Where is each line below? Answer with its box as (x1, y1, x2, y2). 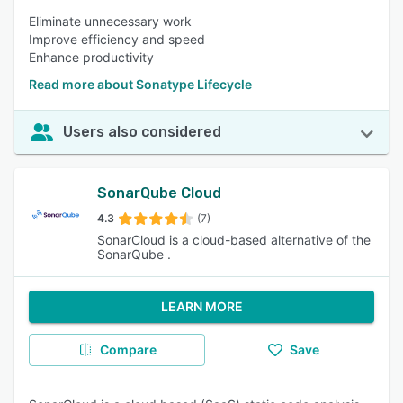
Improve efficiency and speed (29, 31, 205, 47)
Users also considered (63, 123, 221, 140)
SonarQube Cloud (97, 184, 221, 201)
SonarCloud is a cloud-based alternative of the (97, 232, 371, 247)
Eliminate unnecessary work (29, 13, 192, 29)
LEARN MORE (160, 299, 243, 314)
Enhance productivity (29, 49, 154, 65)
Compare (99, 342, 157, 357)
